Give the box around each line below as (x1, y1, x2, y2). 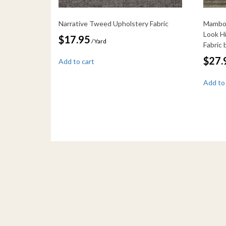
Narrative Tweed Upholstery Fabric (59, 19, 168, 28)
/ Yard (91, 37, 106, 45)
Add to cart (59, 56, 94, 66)
